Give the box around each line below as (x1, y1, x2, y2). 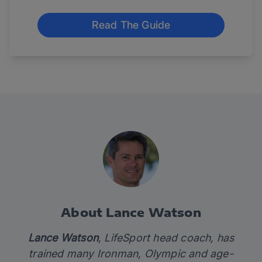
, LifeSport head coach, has (98, 232, 235, 244)
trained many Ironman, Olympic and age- (29, 247, 233, 260)
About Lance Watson (61, 205, 201, 220)
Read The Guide (91, 19, 171, 32)
